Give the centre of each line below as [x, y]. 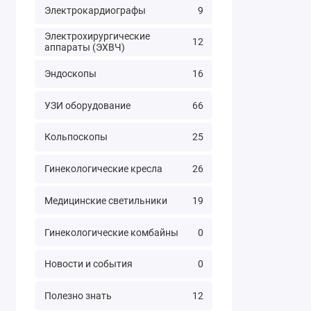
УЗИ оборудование [87, 105]
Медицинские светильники [106, 200]
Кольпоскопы [76, 137]
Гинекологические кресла [103, 169]
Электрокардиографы [95, 10]
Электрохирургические [97, 36]
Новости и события [88, 264]
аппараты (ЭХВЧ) [84, 48]
